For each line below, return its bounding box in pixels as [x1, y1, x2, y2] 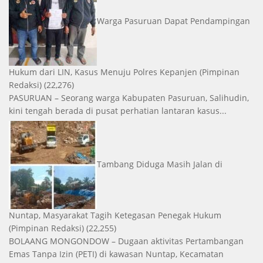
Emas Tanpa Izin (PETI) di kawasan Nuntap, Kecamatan [9, 248, 224, 260]
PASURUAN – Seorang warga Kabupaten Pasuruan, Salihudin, [9, 92, 249, 104]
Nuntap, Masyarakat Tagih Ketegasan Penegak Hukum [9, 210, 221, 221]
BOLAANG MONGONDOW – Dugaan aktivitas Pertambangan [9, 235, 244, 247]
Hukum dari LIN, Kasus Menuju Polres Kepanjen [9, 66, 197, 78]
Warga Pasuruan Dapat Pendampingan [97, 15, 250, 26]
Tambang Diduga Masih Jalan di [97, 158, 222, 170]
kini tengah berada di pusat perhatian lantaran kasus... [9, 105, 227, 117]
